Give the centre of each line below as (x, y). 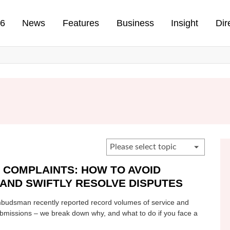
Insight (185, 23)
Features (81, 23)
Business (135, 23)
